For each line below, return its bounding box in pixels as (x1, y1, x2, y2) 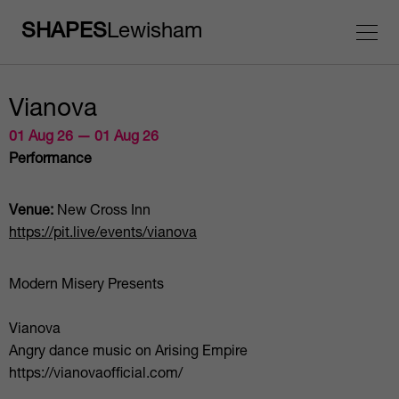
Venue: (9, 205, 53, 219)
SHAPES (21, 22, 107, 44)
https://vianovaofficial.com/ (9, 368, 183, 382)
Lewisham (107, 22, 202, 44)
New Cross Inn (53, 205, 151, 219)
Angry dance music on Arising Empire (9, 346, 248, 360)
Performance (9, 153, 92, 167)
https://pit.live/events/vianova (9, 227, 197, 241)
